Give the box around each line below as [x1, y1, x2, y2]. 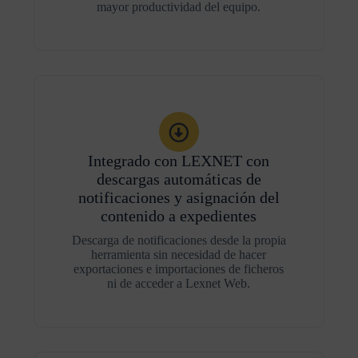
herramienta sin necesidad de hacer [91, 248, 267, 261]
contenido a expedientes [101, 207, 257, 225]
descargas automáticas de [96, 170, 261, 188]
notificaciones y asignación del [78, 189, 280, 206]
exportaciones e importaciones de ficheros [74, 262, 284, 276]
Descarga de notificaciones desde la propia [71, 233, 286, 247]
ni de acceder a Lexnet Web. [107, 276, 251, 290]
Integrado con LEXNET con [88, 152, 270, 169]
